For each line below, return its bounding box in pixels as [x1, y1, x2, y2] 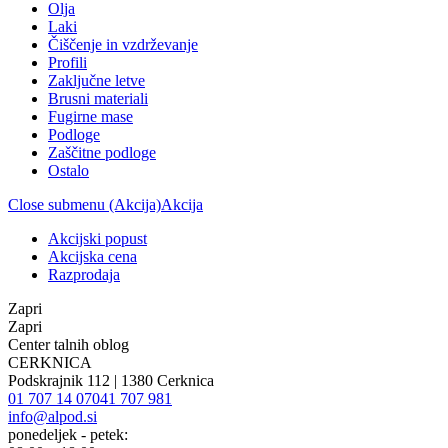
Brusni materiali [48, 90, 148, 108]
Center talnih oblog [8, 336, 129, 354]
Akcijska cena [48, 248, 137, 266]
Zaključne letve [48, 72, 145, 90]
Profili [48, 54, 87, 72]
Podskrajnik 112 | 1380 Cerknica [8, 372, 214, 390]
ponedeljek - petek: [8, 426, 128, 444]
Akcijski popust [48, 230, 147, 248]
